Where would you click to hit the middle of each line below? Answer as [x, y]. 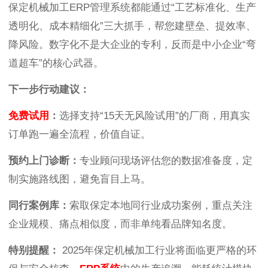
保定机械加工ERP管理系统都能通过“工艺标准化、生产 [132, 8]
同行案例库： [39, 206]
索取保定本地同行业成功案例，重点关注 [161, 206]
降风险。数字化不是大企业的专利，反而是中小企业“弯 [132, 45]
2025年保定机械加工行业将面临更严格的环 [158, 251]
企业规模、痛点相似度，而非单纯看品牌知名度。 [120, 224]
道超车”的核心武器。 [56, 63]
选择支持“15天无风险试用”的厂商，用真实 [155, 116]
